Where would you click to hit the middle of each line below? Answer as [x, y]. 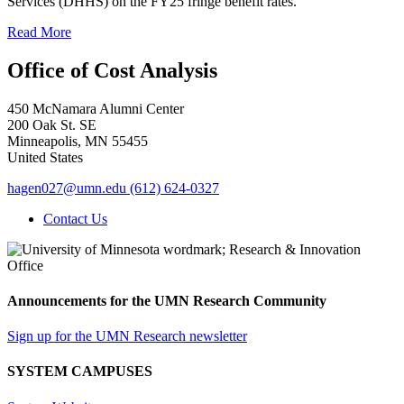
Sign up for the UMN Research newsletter [127, 336]
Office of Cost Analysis [112, 70]
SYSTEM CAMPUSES [80, 372]
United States [45, 157]
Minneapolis [42, 141]
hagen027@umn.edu [67, 188]
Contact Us [75, 218]
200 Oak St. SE [52, 124]
